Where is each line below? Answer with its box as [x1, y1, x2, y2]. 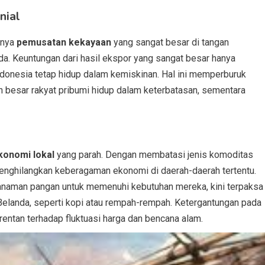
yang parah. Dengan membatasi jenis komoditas [54, 149, 253, 160]
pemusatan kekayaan [17, 37, 111, 48]
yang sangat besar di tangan [111, 37, 229, 48]
